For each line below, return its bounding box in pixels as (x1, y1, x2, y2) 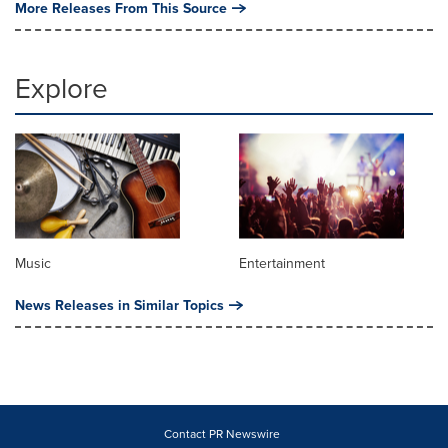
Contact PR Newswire (163, 424, 280, 442)
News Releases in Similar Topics (15, 294, 224, 315)
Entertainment (239, 252, 325, 273)
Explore (15, 67, 108, 107)
